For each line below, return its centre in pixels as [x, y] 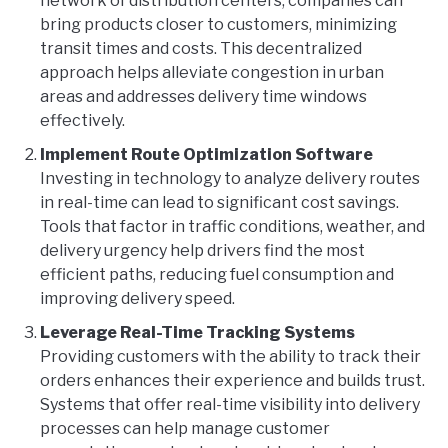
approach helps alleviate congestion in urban [212, 73]
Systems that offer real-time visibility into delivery [230, 405]
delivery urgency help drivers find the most [202, 251]
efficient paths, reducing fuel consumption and [217, 275]
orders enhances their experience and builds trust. [232, 381]
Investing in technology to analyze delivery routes [230, 179]
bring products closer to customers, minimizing [218, 25]
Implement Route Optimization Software [206, 155]
